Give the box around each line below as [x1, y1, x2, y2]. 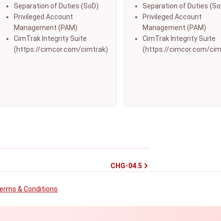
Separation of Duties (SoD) [14, 2, 99, 10]
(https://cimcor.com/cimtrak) [14, 45, 108, 53]
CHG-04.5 [110, 162, 142, 170]
